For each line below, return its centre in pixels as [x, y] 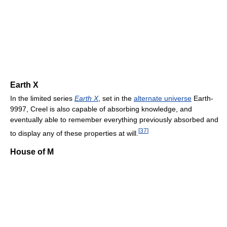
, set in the [116, 99]
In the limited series [42, 99]
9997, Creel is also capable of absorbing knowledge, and [101, 109]
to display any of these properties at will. [74, 133]
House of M [32, 152]
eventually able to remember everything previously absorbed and [114, 120]
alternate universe [163, 99]
